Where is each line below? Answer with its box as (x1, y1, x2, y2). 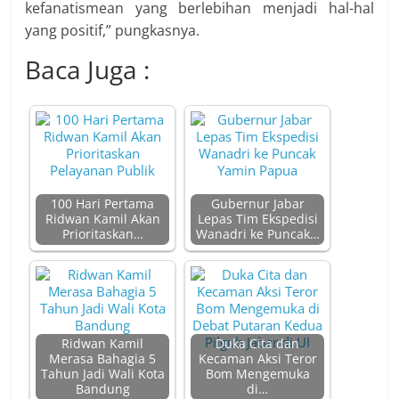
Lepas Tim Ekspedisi (197, 211, 318, 227)
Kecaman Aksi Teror (198, 351, 317, 367)
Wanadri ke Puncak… (195, 226, 320, 242)
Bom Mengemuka (205, 366, 310, 382)
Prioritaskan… (61, 226, 143, 242)
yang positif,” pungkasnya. (25, 20, 200, 40)
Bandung (75, 381, 130, 397)
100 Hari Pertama (51, 196, 155, 212)
